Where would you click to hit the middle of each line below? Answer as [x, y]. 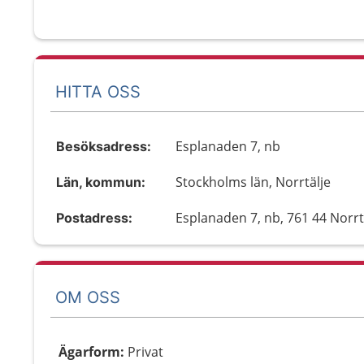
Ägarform [89, 352]
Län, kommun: [101, 182]
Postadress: [94, 218]
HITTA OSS [98, 91]
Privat [145, 352]
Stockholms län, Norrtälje [253, 182]
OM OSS [88, 297]
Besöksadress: [104, 146]
